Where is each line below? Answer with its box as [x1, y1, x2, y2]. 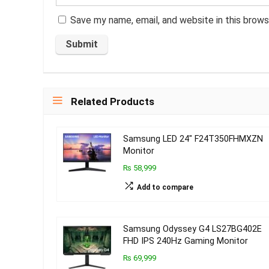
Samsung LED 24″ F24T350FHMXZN [122, 134, 263, 144]
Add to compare [136, 183, 193, 192]
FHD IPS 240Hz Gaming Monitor [122, 236, 248, 246]
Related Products [71, 95, 154, 107]
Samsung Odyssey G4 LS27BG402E [122, 224, 262, 234]
